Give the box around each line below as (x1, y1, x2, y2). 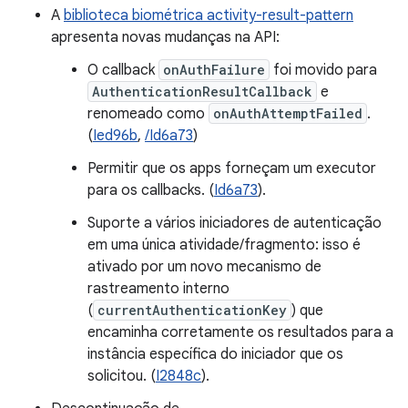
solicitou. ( (87, 367, 156, 385)
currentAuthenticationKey (97, 301, 287, 319)
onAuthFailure (163, 61, 265, 78)
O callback (87, 61, 158, 79)
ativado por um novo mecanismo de (87, 258, 321, 276)
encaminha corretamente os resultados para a (87, 323, 393, 342)
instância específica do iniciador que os (87, 345, 343, 363)
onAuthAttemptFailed (213, 105, 362, 122)
